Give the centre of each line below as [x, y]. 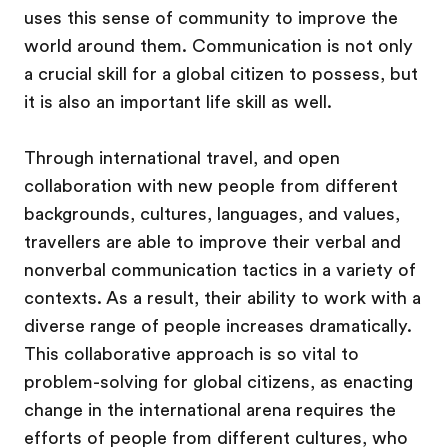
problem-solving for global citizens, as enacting [218, 382]
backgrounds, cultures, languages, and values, [212, 214]
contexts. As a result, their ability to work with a [222, 298]
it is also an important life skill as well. [178, 102]
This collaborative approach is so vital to [191, 354]
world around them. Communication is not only [218, 46]
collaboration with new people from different [211, 186]
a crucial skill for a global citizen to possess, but [221, 74]
